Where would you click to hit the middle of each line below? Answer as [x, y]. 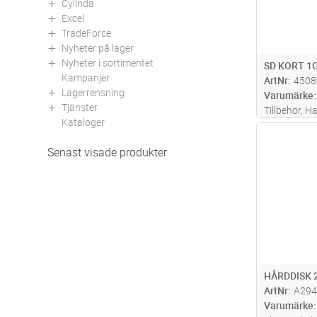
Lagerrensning [93, 92]
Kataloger [83, 122]
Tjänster [80, 107]
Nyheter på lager [98, 47]
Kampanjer [86, 77]
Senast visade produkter [107, 152]
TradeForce [86, 33]
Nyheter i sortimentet [108, 62]
